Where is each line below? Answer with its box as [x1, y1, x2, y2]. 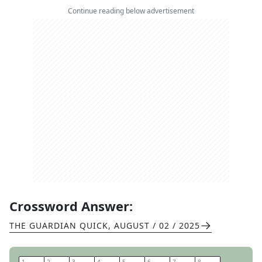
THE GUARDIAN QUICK [9, 220, 108, 231]
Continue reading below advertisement [68, 6, 194, 16]
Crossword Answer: [9, 197, 133, 215]
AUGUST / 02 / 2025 [114, 220, 200, 231]
